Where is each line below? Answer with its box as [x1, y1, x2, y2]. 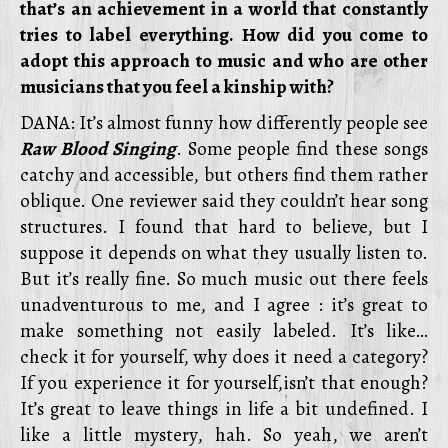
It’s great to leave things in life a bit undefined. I [20, 396, 428, 422]
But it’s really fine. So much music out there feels [20, 266, 428, 292]
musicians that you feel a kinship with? [20, 74, 334, 100]
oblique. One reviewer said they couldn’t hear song [20, 188, 428, 214]
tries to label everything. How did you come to [20, 22, 428, 48]
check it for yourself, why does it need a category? [20, 344, 428, 370]
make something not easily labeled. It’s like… [20, 318, 428, 344]
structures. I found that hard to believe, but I [20, 214, 428, 240]
